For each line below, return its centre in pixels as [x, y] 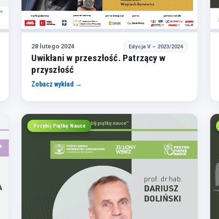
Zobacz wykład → [57, 84]
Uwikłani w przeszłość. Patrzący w [98, 58]
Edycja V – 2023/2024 [155, 46]
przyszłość [53, 69]
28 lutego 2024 [53, 46]
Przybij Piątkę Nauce [60, 125]
